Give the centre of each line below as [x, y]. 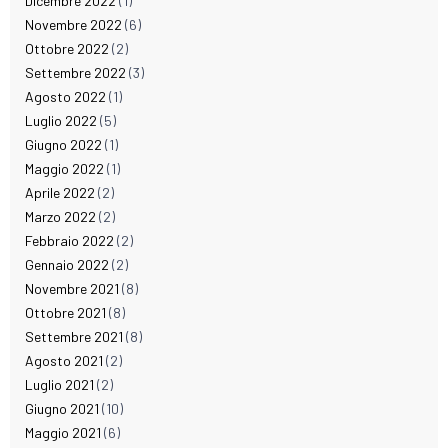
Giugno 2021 [62, 409]
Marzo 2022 [60, 217]
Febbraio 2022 [69, 241]
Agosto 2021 [64, 361]
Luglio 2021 [59, 385]
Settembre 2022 [75, 73]
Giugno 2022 [63, 145]
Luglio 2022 [61, 121]
